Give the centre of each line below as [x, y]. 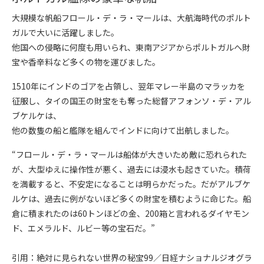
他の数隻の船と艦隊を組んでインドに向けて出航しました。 [123, 130]
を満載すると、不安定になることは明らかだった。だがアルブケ [131, 184]
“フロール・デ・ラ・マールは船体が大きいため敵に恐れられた [129, 154]
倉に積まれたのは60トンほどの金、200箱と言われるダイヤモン [131, 213]
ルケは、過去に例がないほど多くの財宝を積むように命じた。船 [131, 199]
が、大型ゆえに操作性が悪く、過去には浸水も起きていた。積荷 [131, 169]
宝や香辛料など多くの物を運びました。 [86, 62]
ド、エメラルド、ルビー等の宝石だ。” [83, 228]
